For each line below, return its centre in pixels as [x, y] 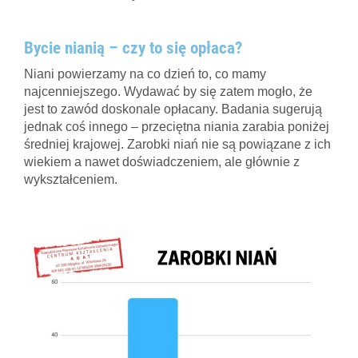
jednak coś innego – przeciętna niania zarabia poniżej [177, 126]
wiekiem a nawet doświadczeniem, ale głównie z [162, 161]
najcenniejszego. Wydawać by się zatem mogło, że [168, 91]
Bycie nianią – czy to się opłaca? [133, 48]
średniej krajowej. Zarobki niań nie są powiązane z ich [177, 144]
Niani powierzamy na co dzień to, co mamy [145, 74]
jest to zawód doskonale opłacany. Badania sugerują [173, 109]
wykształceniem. [71, 179]
